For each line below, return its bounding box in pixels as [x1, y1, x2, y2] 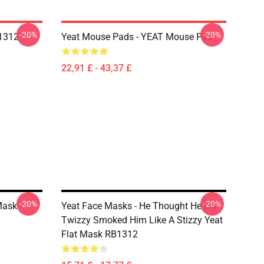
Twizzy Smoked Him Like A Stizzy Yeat [61, 214, 223, 226]
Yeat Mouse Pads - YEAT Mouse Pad [61, 31, 213, 42]
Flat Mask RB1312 [61, 229, 138, 240]
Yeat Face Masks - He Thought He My [61, 200, 217, 212]
